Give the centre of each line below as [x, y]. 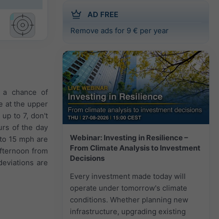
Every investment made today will [128, 176]
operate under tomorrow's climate [129, 188]
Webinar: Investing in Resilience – [129, 137]
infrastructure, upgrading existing [128, 211]
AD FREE [103, 14]
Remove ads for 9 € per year [120, 30]
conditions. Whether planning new [129, 199]
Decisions [87, 158]
